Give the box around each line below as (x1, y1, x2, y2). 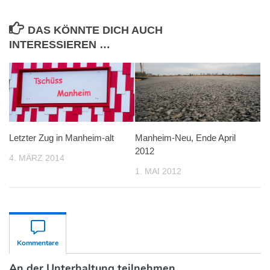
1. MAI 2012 (135, 166, 181, 176)
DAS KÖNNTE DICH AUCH (27, 24, 163, 36)
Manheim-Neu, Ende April (135, 132, 236, 143)
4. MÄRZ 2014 (9, 152, 64, 163)
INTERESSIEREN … (9, 38, 110, 51)
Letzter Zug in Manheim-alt (9, 132, 114, 143)
